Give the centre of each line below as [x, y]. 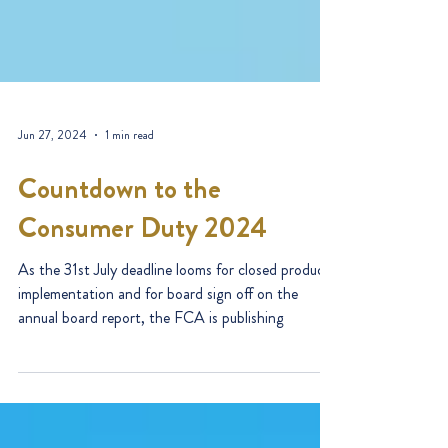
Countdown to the [119, 237]
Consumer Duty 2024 [142, 276]
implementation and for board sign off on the [158, 341]
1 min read [129, 183]
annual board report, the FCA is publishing [151, 365]
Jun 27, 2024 [52, 183]
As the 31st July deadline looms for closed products [177, 317]
